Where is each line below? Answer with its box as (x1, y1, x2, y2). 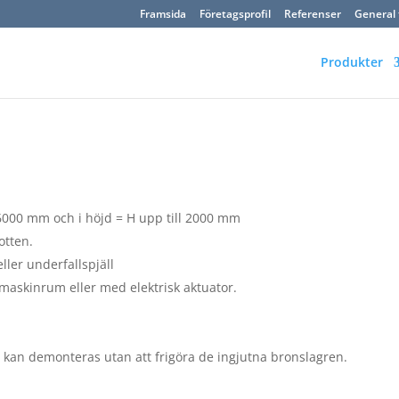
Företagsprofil (199, 6, 271, 21)
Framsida (139, 6, 186, 21)
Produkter (320, 53, 383, 70)
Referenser (283, 6, 341, 21)
